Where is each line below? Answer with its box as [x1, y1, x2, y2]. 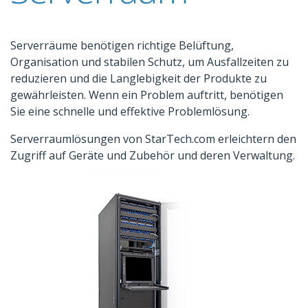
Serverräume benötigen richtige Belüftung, [10, 38, 234, 54]
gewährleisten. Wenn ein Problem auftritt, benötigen [10, 87, 283, 103]
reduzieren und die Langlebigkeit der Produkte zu [10, 71, 267, 87]
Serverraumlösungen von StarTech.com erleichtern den [10, 131, 296, 147]
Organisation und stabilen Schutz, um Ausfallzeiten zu [10, 54, 289, 70]
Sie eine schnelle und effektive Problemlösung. [10, 104, 250, 120]
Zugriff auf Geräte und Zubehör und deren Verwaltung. [10, 148, 295, 164]
